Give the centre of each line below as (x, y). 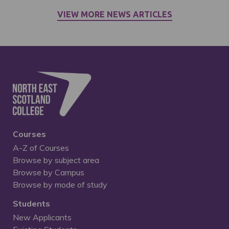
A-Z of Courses (41, 148)
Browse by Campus (49, 173)
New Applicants (42, 217)
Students (31, 204)
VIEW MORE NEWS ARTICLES (114, 15)
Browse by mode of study (60, 185)
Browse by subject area (56, 160)
